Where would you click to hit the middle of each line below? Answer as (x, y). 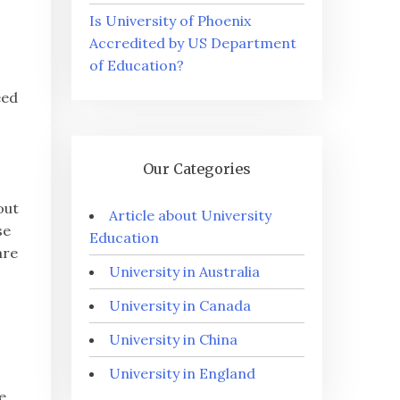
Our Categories (197, 169)
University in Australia (185, 271)
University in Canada (180, 305)
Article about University (191, 215)
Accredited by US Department (193, 43)
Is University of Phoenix (171, 21)
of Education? (137, 65)
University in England (183, 373)
